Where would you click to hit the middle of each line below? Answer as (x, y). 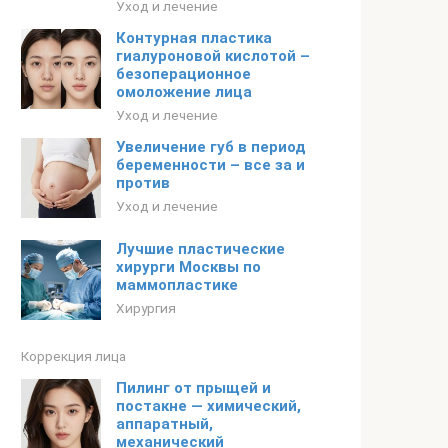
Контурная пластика (194, 38)
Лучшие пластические (200, 249)
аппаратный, (164, 424)
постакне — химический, (208, 406)
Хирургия (146, 308)
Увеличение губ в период (211, 147)
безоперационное (183, 74)
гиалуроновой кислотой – (213, 56)
